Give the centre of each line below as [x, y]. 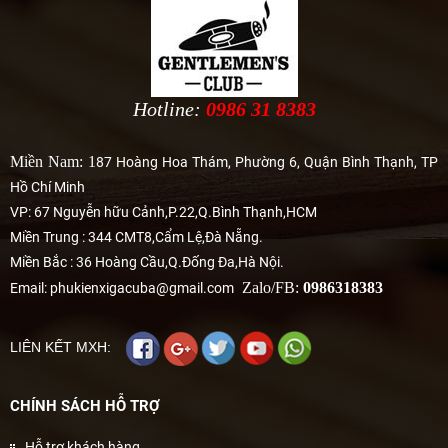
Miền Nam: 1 [53, 162]
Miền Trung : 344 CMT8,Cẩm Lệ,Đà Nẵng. [136, 237]
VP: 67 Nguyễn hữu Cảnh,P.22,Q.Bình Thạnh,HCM [163, 212]
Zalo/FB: [268, 288]
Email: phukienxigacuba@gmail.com [122, 288]
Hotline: [169, 109]
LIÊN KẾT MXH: [62, 347]
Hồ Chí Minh [47, 187]
